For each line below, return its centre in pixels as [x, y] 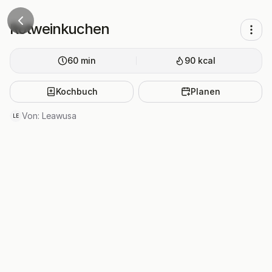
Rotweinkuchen [59, 29]
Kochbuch [76, 91]
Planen [205, 91]
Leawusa [59, 116]
